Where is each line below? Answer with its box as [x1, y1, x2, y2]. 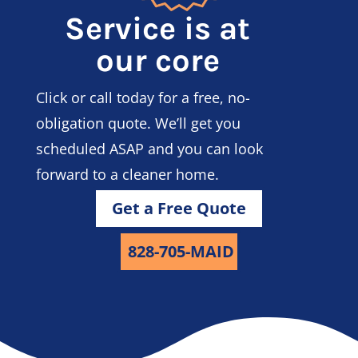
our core [95, 41, 220, 79]
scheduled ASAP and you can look [35, 138, 263, 158]
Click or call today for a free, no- [35, 87, 250, 107]
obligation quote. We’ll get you [35, 113, 241, 133]
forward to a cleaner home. [35, 164, 219, 184]
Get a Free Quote [111, 197, 246, 219]
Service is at [65, 9, 251, 47]
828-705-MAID [127, 240, 234, 262]
